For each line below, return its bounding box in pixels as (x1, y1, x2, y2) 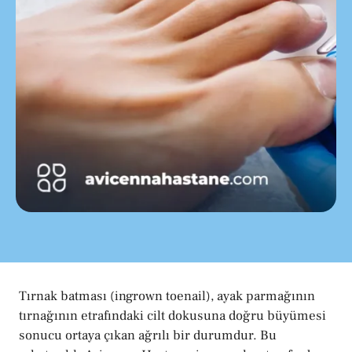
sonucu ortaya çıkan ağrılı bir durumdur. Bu (19, 327, 277, 345)
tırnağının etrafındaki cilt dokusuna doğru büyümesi (19, 307, 326, 325)
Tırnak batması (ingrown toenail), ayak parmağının (19, 288, 315, 306)
